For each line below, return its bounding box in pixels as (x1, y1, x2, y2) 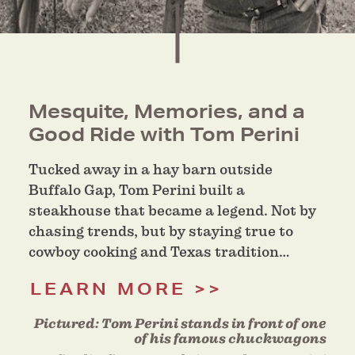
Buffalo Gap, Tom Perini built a (29, 181, 245, 199)
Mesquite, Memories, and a (29, 99, 305, 124)
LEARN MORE (30, 279, 186, 300)
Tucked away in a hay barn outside (29, 161, 273, 178)
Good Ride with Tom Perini (29, 122, 300, 147)
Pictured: (34, 315, 101, 333)
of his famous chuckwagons (134, 330, 326, 348)
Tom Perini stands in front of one (101, 315, 326, 333)
